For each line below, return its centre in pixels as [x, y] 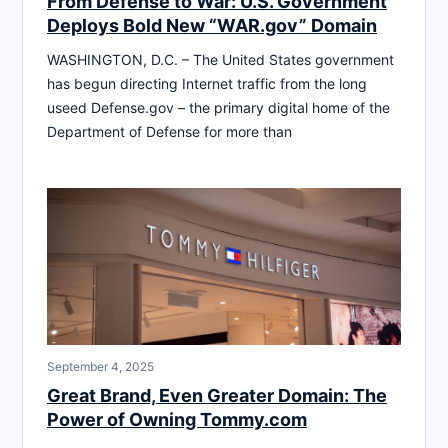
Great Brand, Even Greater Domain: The [217, 395]
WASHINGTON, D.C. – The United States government [220, 59]
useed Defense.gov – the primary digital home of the [218, 107]
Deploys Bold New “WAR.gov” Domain [212, 25]
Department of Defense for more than [169, 131]
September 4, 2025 [100, 366]
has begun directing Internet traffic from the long [207, 83]
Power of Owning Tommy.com [177, 419]
